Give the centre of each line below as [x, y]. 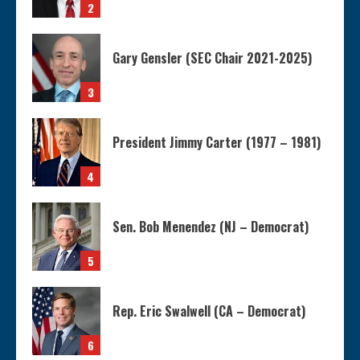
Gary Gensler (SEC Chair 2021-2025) [212, 58]
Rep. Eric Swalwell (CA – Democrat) [209, 311]
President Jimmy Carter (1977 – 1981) [217, 143]
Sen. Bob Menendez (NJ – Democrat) [211, 227]
